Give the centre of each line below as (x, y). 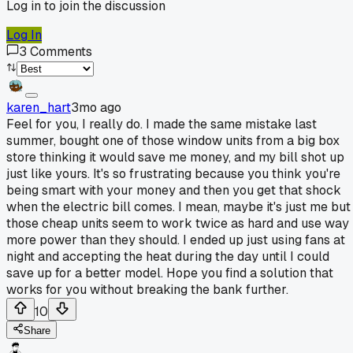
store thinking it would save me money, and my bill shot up (175, 157)
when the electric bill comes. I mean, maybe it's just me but (178, 206)
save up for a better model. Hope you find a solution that (170, 273)
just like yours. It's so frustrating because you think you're (173, 173)
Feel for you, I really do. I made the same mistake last (162, 124)
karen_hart (39, 107)
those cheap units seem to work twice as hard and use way (178, 223)
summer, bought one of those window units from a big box (173, 140)
